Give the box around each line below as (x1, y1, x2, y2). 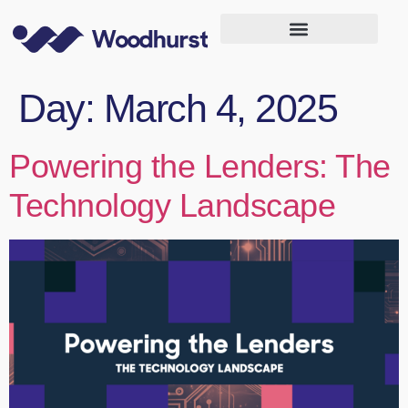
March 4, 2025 (103, 87, 337, 131)
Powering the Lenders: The (9, 148, 391, 186)
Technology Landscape (9, 187, 335, 225)
